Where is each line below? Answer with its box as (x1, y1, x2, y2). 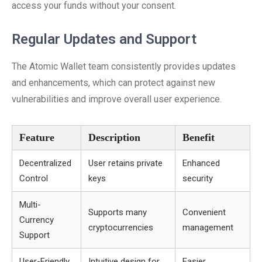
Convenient (182, 207, 226, 218)
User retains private (88, 158, 163, 168)
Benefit (182, 132, 215, 143)
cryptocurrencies (88, 222, 153, 233)
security (182, 173, 213, 184)
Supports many (88, 207, 147, 218)
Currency (19, 215, 54, 225)
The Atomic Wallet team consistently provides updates (12, 61, 236, 72)
